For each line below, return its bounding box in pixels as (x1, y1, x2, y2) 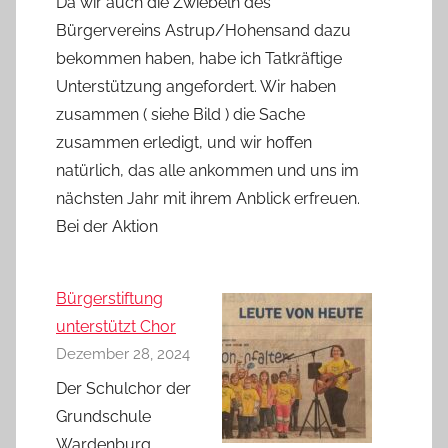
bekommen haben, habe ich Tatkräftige (56, 48, 342, 68)
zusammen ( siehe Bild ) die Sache (56, 104, 305, 124)
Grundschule (56, 406, 151, 426)
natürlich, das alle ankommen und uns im (56, 160, 359, 180)
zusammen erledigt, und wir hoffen (56, 132, 312, 152)
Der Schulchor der (56, 378, 191, 398)
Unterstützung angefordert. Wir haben (56, 76, 336, 96)
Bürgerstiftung (56, 288, 163, 308)
